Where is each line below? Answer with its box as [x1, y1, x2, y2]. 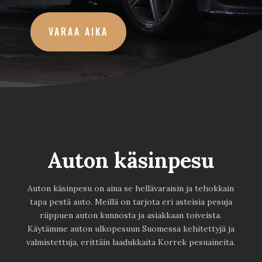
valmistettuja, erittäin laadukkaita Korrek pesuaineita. [26, 236, 236, 247]
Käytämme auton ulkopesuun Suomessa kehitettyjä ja [27, 223, 235, 234]
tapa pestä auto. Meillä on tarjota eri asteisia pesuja [29, 196, 232, 207]
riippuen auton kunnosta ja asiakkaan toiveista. [40, 209, 222, 220]
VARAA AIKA [48, 24, 108, 39]
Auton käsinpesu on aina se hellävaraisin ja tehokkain [27, 182, 235, 194]
